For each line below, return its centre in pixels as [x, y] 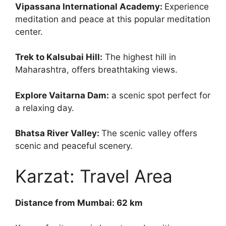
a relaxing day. [45, 108]
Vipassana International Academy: [90, 6]
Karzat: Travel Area [94, 176]
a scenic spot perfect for [160, 95]
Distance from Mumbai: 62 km [79, 203]
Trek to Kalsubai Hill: [59, 57]
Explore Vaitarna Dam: [62, 95]
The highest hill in [139, 57]
